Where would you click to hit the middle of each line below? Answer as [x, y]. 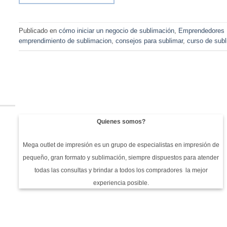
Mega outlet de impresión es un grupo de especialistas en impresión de [121, 145]
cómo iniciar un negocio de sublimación [117, 31]
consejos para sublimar [149, 41]
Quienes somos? [121, 121]
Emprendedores [201, 31]
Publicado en [39, 31]
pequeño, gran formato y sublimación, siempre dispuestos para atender [121, 157]
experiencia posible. [121, 183]
